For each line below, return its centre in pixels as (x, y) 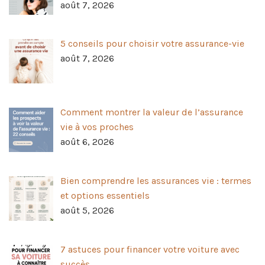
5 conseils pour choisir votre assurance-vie (152, 44)
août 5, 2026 (87, 211)
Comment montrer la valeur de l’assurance (152, 112)
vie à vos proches (97, 127)
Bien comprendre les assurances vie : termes (156, 181)
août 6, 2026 (87, 142)
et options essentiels (105, 196)
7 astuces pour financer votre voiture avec (150, 249)
